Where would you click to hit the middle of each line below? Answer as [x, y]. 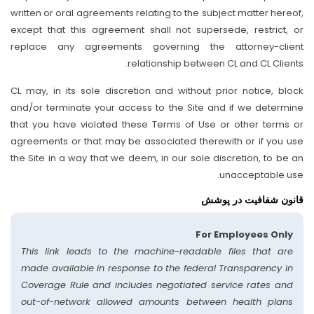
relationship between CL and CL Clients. [216, 63]
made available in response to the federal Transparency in [157, 268]
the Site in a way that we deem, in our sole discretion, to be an [157, 158]
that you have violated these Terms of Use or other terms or [157, 124]
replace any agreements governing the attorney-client [157, 47]
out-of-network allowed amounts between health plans [157, 302]
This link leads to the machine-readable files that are [157, 251]
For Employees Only [244, 234]
